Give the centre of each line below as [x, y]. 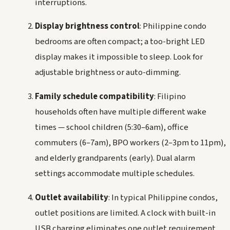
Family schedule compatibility [94, 96]
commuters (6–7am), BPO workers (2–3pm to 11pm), [130, 142]
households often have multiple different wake [121, 112]
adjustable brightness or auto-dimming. [108, 73]
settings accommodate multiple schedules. [115, 173]
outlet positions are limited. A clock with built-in [125, 213]
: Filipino [170, 96]
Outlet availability [72, 197]
